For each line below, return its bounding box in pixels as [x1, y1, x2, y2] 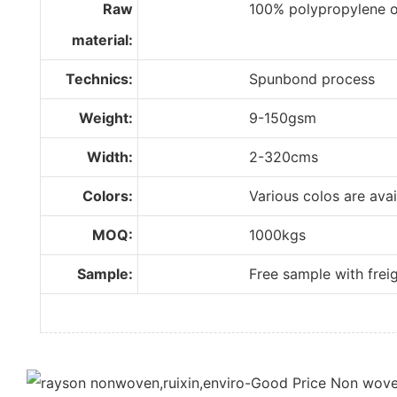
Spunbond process [142, 69, 375, 88]
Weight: [79, 108, 134, 127]
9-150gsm [142, 108, 316, 127]
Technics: [66, 69, 134, 88]
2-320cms [142, 147, 318, 166]
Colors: [82, 186, 134, 205]
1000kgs [142, 225, 306, 244]
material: [72, 30, 134, 49]
